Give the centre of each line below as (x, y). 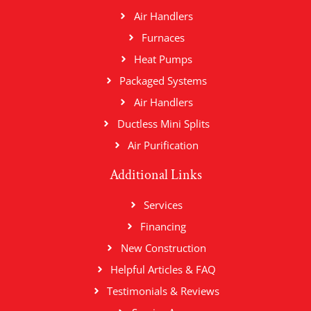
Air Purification (163, 145)
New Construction (163, 248)
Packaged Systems (163, 81)
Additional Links (155, 175)
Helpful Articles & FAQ (163, 270)
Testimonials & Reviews (163, 291)
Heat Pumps (163, 59)
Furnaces (163, 38)
